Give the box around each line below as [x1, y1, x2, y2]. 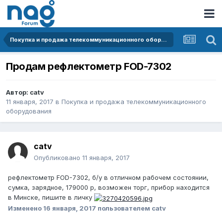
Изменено [8, 204, 43, 212]
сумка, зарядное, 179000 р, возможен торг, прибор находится [8, 183, 210, 192]
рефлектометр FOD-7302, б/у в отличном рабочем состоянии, [8, 173, 209, 182]
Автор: [6, 88, 30, 97]
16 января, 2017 [43, 204, 96, 212]
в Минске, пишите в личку [8, 193, 94, 202]
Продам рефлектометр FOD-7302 [6, 60, 171, 73]
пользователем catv [96, 204, 166, 212]
